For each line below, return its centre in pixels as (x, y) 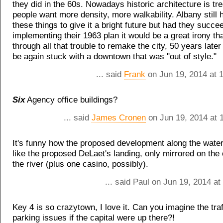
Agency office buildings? (71, 100)
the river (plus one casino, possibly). (80, 164)
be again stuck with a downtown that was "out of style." (114, 57)
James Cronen (119, 118)
